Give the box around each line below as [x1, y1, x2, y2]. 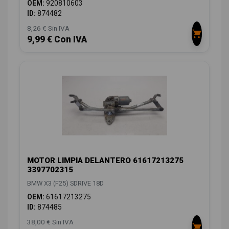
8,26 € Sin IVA [27, 24, 70, 32]
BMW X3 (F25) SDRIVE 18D [27, 179, 104, 187]
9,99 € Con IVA [27, 34, 87, 44]
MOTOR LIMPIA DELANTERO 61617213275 [27, 155, 184, 165]
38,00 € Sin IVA [27, 217, 74, 226]
